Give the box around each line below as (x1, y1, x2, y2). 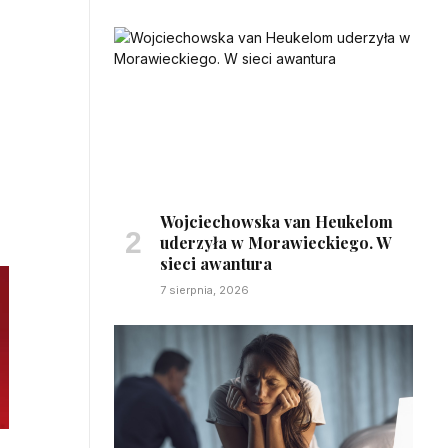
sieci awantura (160, 252, 272, 274)
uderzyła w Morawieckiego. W (160, 231, 391, 253)
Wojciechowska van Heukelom (160, 210, 393, 232)
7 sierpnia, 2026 (160, 282, 249, 297)
